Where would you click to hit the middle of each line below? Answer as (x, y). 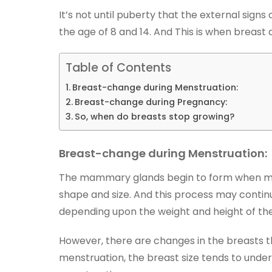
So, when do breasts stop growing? (154, 117)
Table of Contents (118, 68)
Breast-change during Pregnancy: (151, 102)
